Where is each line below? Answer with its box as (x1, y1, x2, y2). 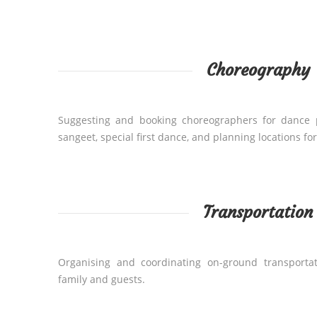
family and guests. (58, 272, 145, 286)
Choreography (206, 59, 310, 81)
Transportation (203, 202, 313, 223)
